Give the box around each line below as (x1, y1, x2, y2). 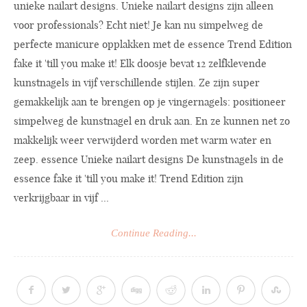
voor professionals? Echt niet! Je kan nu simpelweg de (14, 19, 263, 32)
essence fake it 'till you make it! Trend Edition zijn (14, 172, 243, 186)
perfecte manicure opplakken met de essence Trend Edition (14, 38, 292, 51)
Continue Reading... (110, 227, 197, 238)
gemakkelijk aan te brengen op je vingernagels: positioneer (14, 95, 286, 109)
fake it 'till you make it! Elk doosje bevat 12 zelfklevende (14, 57, 267, 71)
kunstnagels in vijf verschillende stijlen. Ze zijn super (14, 76, 260, 90)
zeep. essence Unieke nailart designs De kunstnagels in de (14, 153, 284, 167)
